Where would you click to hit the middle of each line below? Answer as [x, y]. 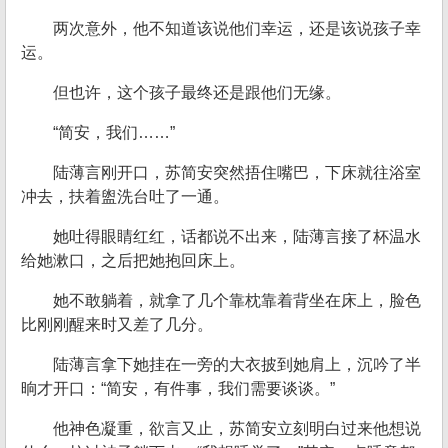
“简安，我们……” [114, 132]
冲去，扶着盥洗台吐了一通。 [125, 196]
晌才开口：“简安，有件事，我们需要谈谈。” [178, 388]
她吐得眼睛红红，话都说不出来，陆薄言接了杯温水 [237, 236]
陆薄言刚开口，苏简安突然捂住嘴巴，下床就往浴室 [237, 172]
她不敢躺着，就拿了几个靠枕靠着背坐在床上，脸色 [237, 300]
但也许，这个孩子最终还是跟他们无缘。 [197, 92]
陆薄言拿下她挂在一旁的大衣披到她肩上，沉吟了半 [237, 364]
